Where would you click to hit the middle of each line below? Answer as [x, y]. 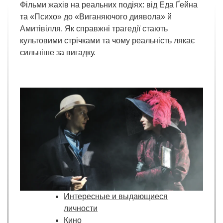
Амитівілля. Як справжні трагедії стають [94, 29]
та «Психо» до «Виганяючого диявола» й [96, 17]
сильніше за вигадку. [58, 53]
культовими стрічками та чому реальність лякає [107, 41]
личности [81, 209]
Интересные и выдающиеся [116, 197]
